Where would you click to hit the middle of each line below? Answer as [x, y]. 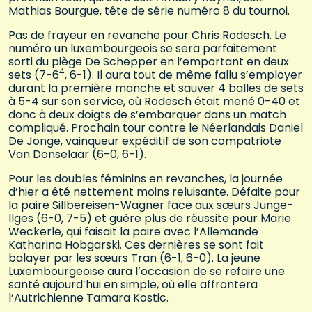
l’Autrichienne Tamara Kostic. [90, 298]
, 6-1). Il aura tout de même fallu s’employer [184, 75]
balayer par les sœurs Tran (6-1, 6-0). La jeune [134, 258]
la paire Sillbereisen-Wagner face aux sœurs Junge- [151, 205]
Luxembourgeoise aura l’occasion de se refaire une [147, 272]
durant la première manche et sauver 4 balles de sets [156, 88]
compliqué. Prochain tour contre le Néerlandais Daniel [156, 128]
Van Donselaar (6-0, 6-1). [79, 155]
